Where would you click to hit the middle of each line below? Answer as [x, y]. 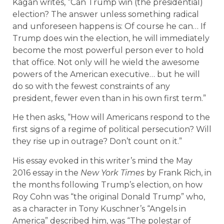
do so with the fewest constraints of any [91, 86]
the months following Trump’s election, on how [107, 184]
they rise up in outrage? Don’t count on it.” [97, 141]
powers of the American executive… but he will [106, 74]
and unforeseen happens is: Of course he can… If [109, 26]
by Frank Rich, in [178, 172]
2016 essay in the [46, 172]
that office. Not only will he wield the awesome [106, 62]
